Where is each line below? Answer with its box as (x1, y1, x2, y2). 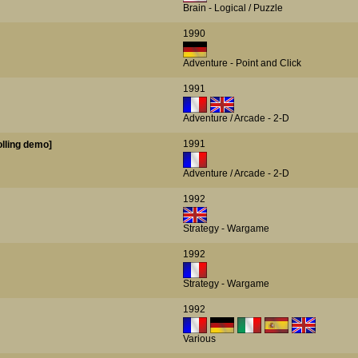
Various (182, 333, 216, 344)
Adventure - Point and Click (182, 58, 301, 69)
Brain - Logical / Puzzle (182, 2, 283, 14)
